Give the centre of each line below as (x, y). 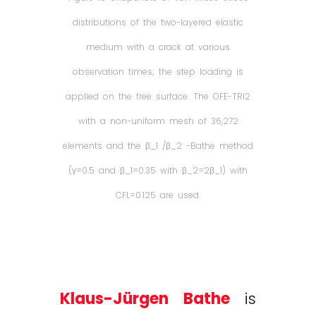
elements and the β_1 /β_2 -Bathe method (158, 146)
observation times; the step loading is (158, 72)
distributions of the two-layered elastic (158, 23)
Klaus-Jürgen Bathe (145, 299)
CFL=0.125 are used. (158, 195)
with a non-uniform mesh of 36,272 (158, 121)
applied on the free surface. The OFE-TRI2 (158, 97)
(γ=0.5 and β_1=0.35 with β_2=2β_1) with (158, 171)
